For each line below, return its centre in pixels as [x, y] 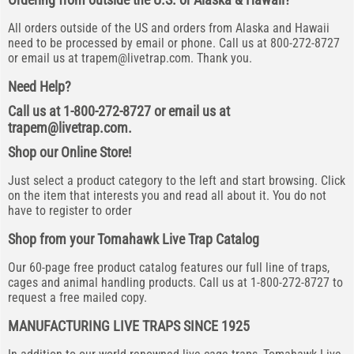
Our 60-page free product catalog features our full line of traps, [169, 267]
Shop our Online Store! [70, 152]
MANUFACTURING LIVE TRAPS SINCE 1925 [129, 326]
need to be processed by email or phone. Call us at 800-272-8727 [174, 43]
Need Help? [40, 87]
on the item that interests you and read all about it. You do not [167, 196]
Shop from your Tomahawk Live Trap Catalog [134, 239]
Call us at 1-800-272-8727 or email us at [119, 111]
